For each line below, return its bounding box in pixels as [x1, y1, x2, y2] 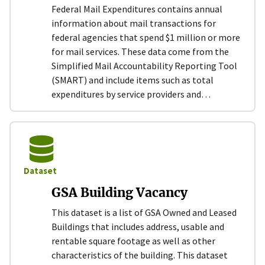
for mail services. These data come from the [51, 45, 229, 57]
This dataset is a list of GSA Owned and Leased [51, 206, 237, 218]
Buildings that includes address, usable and [51, 220, 224, 232]
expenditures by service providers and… [51, 88, 211, 100]
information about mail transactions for [51, 17, 216, 29]
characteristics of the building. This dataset [51, 248, 228, 261]
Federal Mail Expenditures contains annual [51, 2, 222, 15]
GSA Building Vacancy [51, 184, 188, 201]
